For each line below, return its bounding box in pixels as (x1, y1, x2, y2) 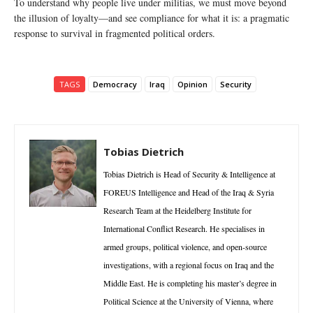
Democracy (93, 79, 137, 90)
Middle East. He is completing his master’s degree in (103, 277, 277, 289)
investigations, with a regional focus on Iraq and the (103, 259, 274, 271)
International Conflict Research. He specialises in (103, 223, 265, 235)
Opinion (177, 79, 208, 90)
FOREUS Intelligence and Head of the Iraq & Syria (103, 187, 274, 198)
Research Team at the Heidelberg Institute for (103, 205, 252, 217)
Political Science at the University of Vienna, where (103, 296, 273, 307)
